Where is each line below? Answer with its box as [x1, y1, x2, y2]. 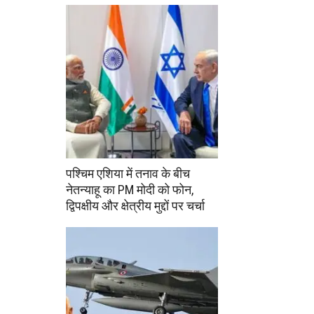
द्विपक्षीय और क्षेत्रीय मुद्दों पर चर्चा [66, 198, 205, 214]
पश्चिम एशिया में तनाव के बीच [66, 166, 190, 182]
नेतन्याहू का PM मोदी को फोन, [66, 182, 193, 198]
